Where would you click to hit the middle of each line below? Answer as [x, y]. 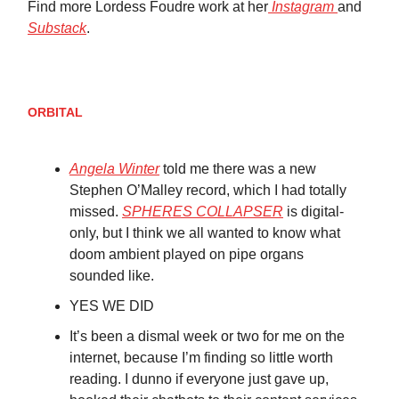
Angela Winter [114, 168]
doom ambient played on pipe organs [187, 254]
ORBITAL [55, 112]
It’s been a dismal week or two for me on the [207, 336]
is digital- [313, 211]
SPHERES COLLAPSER [203, 211]
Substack [57, 28]
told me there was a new [238, 168]
